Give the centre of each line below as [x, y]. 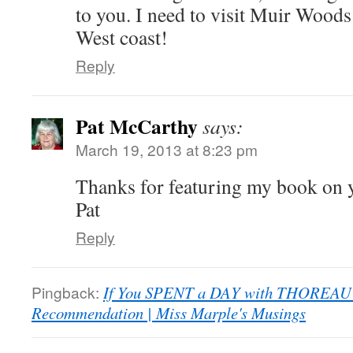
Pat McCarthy [137, 126]
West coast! [122, 37]
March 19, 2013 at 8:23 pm [167, 149]
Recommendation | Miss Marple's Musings [169, 313]
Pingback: [67, 292]
